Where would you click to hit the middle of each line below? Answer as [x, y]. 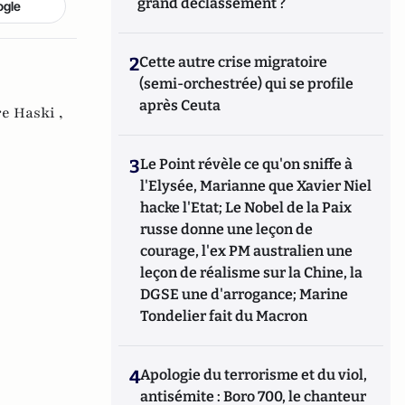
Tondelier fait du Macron [224, 316]
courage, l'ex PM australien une [247, 250]
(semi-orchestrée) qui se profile [247, 83]
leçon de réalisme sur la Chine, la [252, 272]
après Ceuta [180, 105]
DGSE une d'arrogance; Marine [245, 294]
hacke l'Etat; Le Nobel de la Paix [246, 207]
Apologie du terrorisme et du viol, [254, 374]
